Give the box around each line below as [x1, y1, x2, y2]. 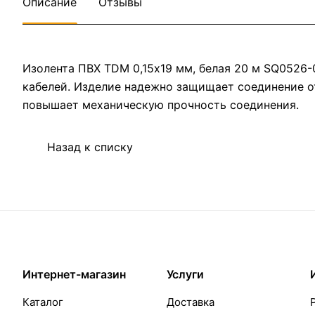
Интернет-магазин [22, 267, 126, 282]
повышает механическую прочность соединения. [22, 98, 299, 112]
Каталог [22, 295, 63, 309]
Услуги [166, 267, 204, 282]
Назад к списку [47, 140, 133, 155]
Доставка [166, 295, 214, 309]
